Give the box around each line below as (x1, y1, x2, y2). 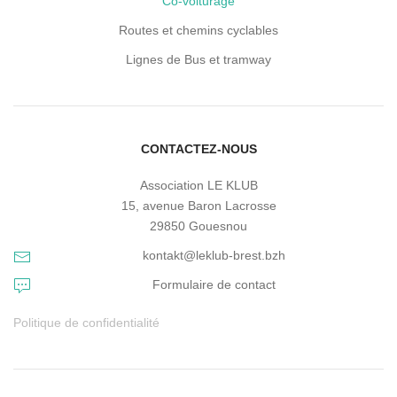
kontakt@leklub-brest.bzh (143, 248, 285, 263)
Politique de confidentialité (13, 315, 160, 331)
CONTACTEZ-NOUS (140, 142, 257, 157)
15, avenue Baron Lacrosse (121, 198, 276, 214)
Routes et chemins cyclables (119, 23, 278, 38)
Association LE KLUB (139, 178, 258, 193)
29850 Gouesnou (150, 219, 247, 234)
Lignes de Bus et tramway (126, 52, 271, 67)
